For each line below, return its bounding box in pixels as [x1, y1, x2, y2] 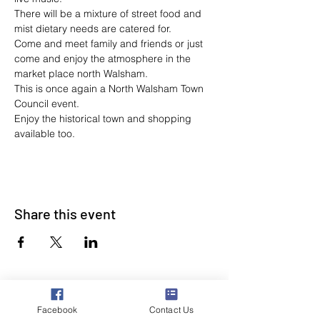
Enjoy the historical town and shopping [14, 112, 194, 125]
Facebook [36, 304, 78, 315]
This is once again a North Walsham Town [14, 82, 206, 95]
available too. [14, 127, 75, 140]
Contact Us [149, 304, 194, 315]
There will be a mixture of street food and [14, 7, 204, 20]
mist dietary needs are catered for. [14, 22, 174, 35]
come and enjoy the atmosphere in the [14, 52, 194, 65]
